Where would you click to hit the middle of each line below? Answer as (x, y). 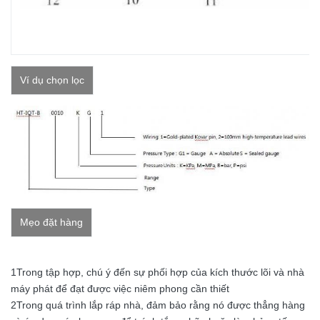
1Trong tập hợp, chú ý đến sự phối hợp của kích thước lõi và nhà (157, 272)
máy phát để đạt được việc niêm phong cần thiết (120, 288)
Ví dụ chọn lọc (52, 80)
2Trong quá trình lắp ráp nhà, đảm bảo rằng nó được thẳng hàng (158, 305)
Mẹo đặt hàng (51, 222)
